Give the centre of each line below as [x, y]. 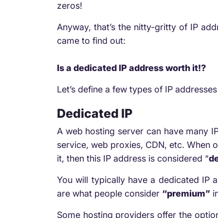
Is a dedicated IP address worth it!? [131, 68]
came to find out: [91, 40]
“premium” [186, 193]
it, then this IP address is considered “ [133, 158]
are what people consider [109, 193]
